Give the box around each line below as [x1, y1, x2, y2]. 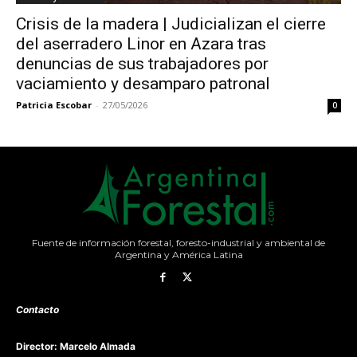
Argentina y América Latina [114, 249, 243, 261]
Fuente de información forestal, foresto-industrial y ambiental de [32, 237, 325, 249]
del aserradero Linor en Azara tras [16, 34, 266, 53]
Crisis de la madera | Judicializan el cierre [16, 14, 326, 33]
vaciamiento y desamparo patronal [16, 74, 270, 93]
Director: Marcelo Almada [16, 339, 135, 352]
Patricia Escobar [16, 99, 92, 111]
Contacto [16, 303, 59, 316]
